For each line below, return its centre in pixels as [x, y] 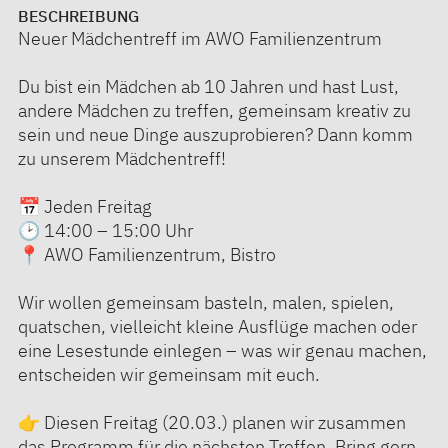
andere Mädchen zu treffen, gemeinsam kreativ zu [214, 110]
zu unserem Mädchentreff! [122, 158]
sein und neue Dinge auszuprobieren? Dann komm [215, 134]
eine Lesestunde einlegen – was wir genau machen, [222, 350]
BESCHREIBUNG [78, 15]
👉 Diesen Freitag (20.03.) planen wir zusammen [212, 422]
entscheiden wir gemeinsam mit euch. [169, 374]
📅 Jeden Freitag [85, 206]
